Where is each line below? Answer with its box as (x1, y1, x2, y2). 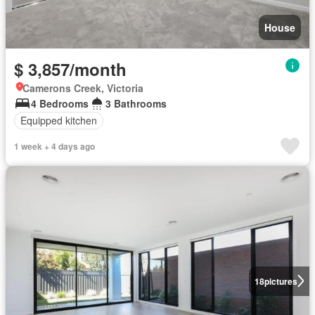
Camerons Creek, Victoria (22, 80, 143, 95)
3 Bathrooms (105, 96, 167, 110)
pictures (264, 274, 297, 288)
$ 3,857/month (14, 56, 127, 81)
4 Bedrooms (31, 96, 89, 110)
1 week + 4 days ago (14, 139, 95, 153)
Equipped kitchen (20, 113, 97, 127)
